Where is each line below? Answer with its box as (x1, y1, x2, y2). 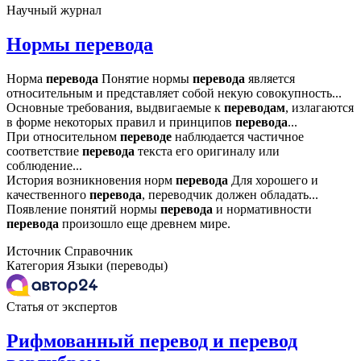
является (245, 72, 295, 86)
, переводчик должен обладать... (142, 188, 318, 202)
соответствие (6, 144, 82, 159)
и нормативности (213, 202, 312, 217)
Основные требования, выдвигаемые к (6, 101, 224, 115)
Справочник (64, 244, 133, 259)
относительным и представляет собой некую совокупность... (6, 86, 342, 101)
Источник (6, 244, 61, 259)
